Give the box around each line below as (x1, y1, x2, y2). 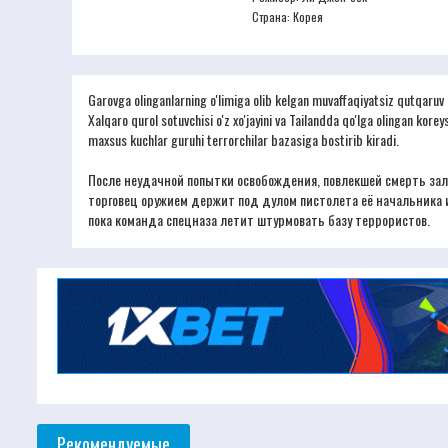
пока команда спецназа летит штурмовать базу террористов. (88, 209, 430, 231)
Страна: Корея (252, 8, 323, 26)
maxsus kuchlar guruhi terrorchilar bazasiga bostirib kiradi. (88, 129, 399, 151)
